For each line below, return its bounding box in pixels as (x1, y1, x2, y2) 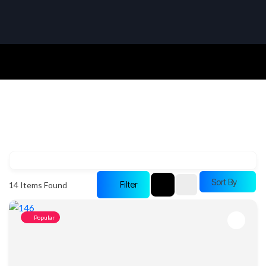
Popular (34, 214, 55, 221)
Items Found (18, 179, 67, 190)
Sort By (211, 176, 237, 187)
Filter (120, 179, 138, 189)
